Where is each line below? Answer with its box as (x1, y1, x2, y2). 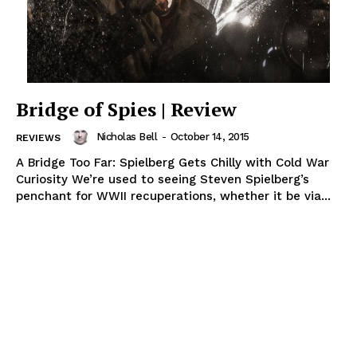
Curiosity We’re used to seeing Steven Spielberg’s (16, 171, 309, 186)
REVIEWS (16, 131, 61, 143)
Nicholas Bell (96, 130, 157, 143)
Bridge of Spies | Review (16, 96, 237, 122)
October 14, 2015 (170, 130, 249, 143)
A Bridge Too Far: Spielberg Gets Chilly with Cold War (16, 155, 329, 170)
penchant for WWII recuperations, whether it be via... (16, 188, 331, 203)
